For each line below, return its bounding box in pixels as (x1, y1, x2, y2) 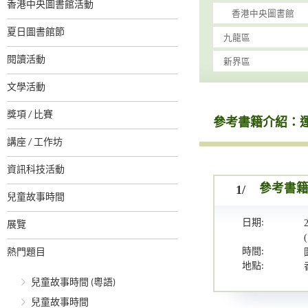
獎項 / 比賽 (7, 110, 53, 120)
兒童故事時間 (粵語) (31, 278, 115, 288)
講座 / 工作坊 (7, 137, 63, 148)
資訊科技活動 (7, 165, 65, 175)
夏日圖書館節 (7, 27, 65, 38)
